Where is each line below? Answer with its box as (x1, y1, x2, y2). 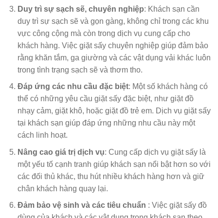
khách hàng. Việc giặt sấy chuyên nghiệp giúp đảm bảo (17, 41, 208, 50)
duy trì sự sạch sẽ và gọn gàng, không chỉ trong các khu (17, 17, 209, 25)
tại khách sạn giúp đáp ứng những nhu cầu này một (17, 119, 195, 127)
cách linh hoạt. (17, 131, 68, 140)
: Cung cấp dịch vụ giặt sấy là (104, 147, 206, 156)
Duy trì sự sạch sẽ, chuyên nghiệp (17, 4, 144, 13)
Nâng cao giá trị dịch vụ (17, 147, 105, 156)
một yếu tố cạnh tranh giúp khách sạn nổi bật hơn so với (17, 160, 211, 168)
